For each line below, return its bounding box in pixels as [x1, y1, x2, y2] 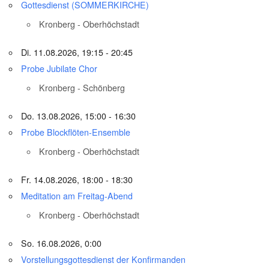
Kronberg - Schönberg [39, 82, 125, 94]
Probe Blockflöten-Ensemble [21, 126, 131, 139]
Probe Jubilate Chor [21, 62, 98, 75]
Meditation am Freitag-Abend [21, 190, 133, 202]
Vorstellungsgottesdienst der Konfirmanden [21, 253, 186, 266]
